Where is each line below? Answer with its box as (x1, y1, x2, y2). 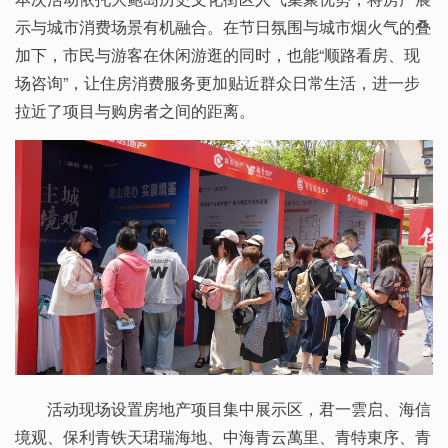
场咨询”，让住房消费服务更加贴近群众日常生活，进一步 (15, 71, 420, 94)
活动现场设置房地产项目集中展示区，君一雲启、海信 (47, 396, 431, 420)
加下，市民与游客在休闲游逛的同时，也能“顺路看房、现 (15, 43, 420, 66)
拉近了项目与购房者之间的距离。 (15, 99, 255, 122)
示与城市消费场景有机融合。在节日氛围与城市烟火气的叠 (15, 15, 431, 38)
